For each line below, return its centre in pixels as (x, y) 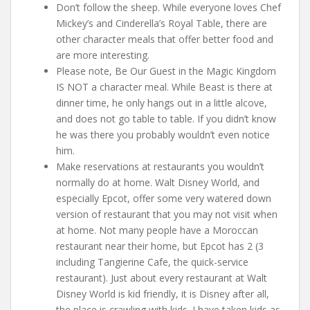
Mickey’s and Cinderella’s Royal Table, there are (162, 24)
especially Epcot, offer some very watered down (164, 199)
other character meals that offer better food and (165, 39)
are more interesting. (103, 55)
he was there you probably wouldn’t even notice (163, 135)
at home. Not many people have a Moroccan (157, 230)
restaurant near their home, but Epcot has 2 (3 (160, 246)
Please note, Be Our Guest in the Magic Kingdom (166, 71)
